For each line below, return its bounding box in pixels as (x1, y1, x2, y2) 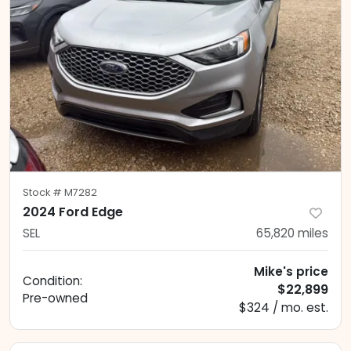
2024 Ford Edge (23, 203, 123, 222)
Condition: (23, 273, 82, 290)
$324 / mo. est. (239, 299, 328, 317)
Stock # (23, 186, 64, 200)
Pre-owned (23, 290, 88, 307)
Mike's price (254, 263, 328, 280)
